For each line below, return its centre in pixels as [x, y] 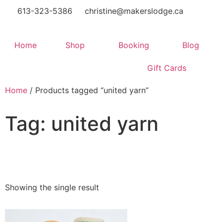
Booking [134, 45]
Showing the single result [52, 187]
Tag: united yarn [82, 124]
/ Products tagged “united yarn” [88, 90]
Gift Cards [166, 68]
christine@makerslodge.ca [134, 11]
